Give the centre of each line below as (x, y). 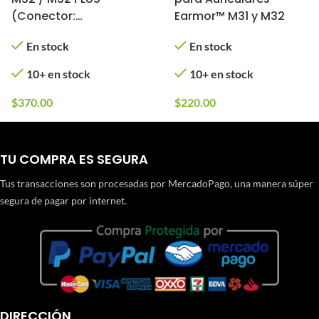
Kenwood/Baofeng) (68, 33)
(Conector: (43, 16)
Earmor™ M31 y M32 (229, 16)
